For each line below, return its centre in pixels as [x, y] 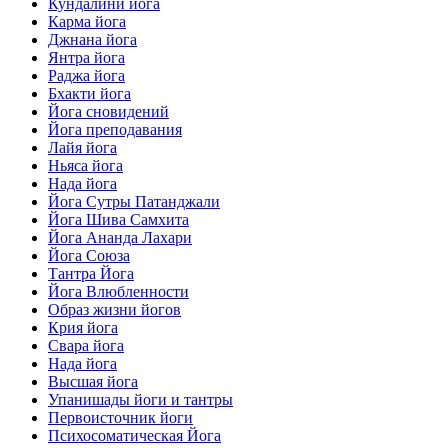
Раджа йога [86, 76]
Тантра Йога [91, 274]
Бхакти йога [89, 94]
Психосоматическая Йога [134, 436]
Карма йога [87, 22]
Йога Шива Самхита [118, 220]
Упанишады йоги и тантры [140, 400]
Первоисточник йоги [120, 418]
